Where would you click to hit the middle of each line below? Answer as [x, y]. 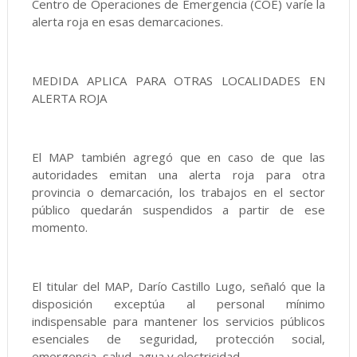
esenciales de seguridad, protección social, [178, 339]
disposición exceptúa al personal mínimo [178, 304]
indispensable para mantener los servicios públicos [178, 321]
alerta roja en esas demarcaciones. [127, 22]
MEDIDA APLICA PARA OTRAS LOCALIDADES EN [178, 80]
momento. [59, 227]
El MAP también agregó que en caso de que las [178, 157]
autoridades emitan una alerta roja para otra [178, 175]
